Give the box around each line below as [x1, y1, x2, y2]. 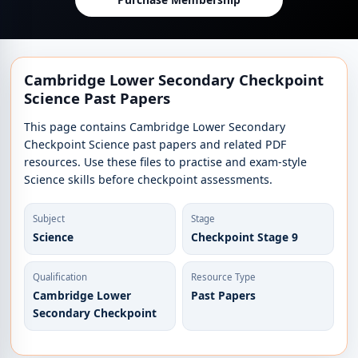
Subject [33, 213, 66, 225]
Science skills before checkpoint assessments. [24, 172, 273, 188]
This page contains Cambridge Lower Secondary [24, 119, 286, 135]
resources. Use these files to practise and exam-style [24, 154, 308, 170]
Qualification [33, 271, 88, 284]
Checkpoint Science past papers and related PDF [24, 137, 287, 153]
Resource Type [190, 271, 256, 284]
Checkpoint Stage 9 [190, 229, 298, 245]
